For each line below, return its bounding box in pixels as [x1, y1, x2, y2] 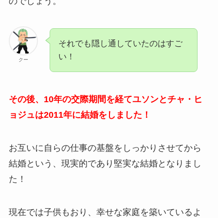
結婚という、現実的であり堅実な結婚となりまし [8, 158, 201, 168]
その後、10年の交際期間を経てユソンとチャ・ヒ [8, 94, 202, 104]
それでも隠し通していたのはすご [58, 39, 182, 49]
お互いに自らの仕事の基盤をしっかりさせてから [8, 143, 201, 153]
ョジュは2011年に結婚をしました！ [8, 109, 151, 120]
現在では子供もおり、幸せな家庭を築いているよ [8, 207, 201, 217]
